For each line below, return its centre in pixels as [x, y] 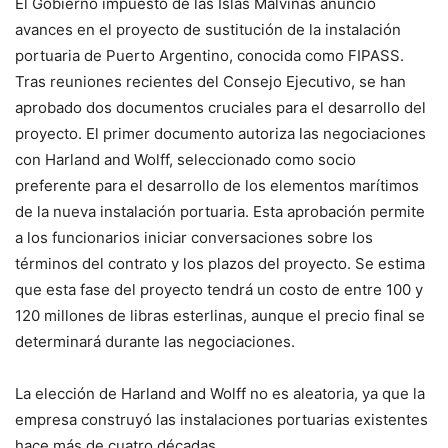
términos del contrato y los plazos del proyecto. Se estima [220, 263]
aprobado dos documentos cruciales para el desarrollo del [220, 107]
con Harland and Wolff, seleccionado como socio [185, 159]
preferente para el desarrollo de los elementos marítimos [217, 185]
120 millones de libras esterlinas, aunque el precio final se [220, 315]
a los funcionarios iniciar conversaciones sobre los [194, 237]
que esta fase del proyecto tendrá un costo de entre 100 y [219, 289]
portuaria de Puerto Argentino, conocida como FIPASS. [209, 55]
